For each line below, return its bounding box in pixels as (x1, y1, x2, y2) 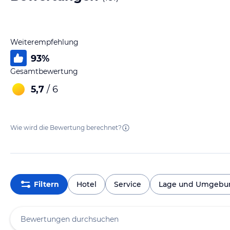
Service (114, 179, 141, 189)
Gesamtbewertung (10, 67, 78, 76)
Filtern (33, 179, 59, 189)
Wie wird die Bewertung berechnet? (10, 124, 122, 131)
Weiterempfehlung (10, 37, 79, 47)
